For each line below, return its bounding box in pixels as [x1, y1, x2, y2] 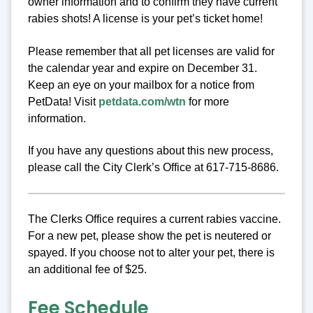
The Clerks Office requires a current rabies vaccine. [28, 213, 281, 226]
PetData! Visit [28, 95, 99, 108]
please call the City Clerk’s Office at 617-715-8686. [28, 161, 279, 174]
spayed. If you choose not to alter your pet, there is [28, 247, 275, 259]
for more [186, 95, 229, 108]
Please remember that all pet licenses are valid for [28, 45, 275, 57]
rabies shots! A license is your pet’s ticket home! [28, 13, 265, 25]
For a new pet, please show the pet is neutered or [28, 230, 271, 242]
